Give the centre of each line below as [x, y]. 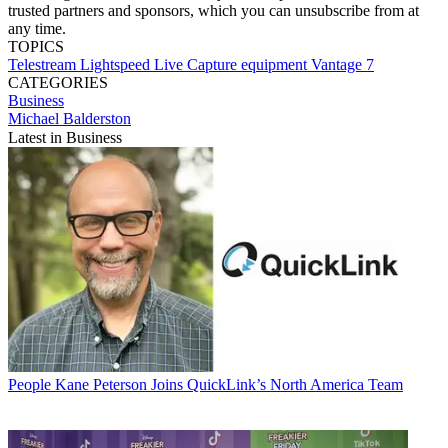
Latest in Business [65, 137]
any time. [37, 28]
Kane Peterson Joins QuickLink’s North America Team [229, 384]
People [29, 384]
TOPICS [36, 46]
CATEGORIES [58, 82]
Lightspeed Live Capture [160, 64]
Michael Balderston [69, 118]
